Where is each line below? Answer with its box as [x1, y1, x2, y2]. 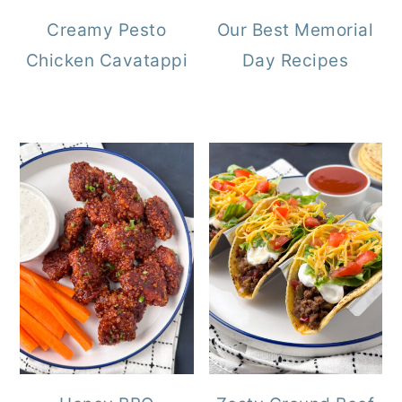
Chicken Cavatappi [25, 50, 188, 72]
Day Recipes [241, 50, 349, 72]
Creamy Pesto [47, 20, 167, 41]
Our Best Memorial [216, 20, 374, 41]
